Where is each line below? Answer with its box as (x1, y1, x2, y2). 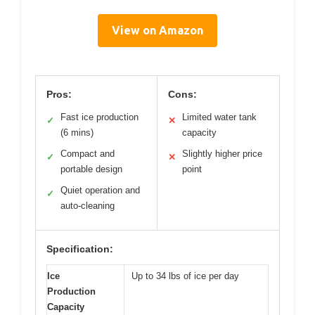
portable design (60, 164, 122, 175)
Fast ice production (60, 112, 139, 123)
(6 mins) (60, 127, 94, 139)
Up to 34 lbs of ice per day (131, 271, 239, 282)
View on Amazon (112, 24, 203, 37)
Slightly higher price (182, 148, 262, 160)
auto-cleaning (60, 200, 115, 212)
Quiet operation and (60, 185, 140, 196)
